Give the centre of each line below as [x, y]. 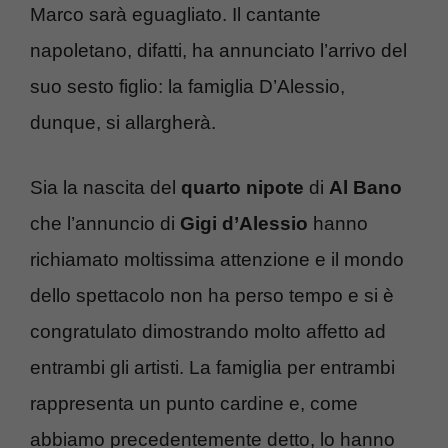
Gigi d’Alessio [244, 223]
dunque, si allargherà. [123, 123]
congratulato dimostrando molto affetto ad [208, 331]
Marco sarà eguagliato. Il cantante [175, 15]
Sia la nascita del [105, 187]
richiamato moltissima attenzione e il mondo [217, 259]
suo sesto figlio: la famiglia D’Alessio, [187, 87]
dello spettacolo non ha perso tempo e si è [212, 295]
